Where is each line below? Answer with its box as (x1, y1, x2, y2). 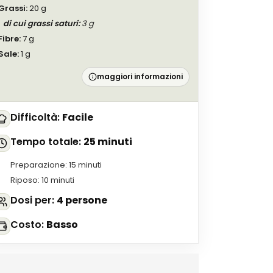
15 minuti (69, 159, 102, 171)
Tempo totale (10, 135, 79, 149)
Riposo (10, 174, 38, 186)
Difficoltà (10, 110, 58, 124)
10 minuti (41, 174, 75, 186)
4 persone (57, 193, 108, 207)
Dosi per (10, 193, 52, 207)
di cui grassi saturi (3, 18, 79, 29)
